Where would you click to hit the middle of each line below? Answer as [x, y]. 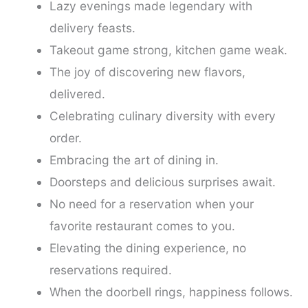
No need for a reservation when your [151, 203]
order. [65, 137]
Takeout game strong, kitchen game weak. [168, 49]
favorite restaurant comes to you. [142, 225]
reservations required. [110, 269]
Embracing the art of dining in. [134, 159]
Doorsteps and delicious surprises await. [162, 181]
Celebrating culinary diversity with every [162, 115]
